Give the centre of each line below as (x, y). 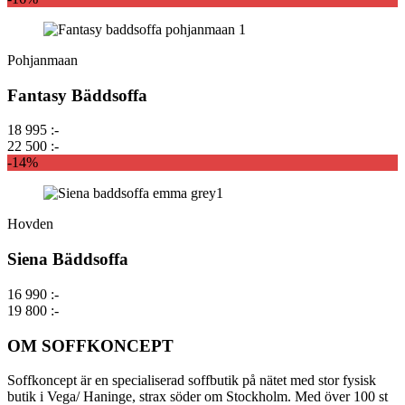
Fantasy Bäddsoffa (77, 95)
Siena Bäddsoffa (68, 259)
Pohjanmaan (42, 61)
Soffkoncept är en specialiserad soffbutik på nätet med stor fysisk (192, 381)
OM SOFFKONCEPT (90, 345)
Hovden (30, 224)
